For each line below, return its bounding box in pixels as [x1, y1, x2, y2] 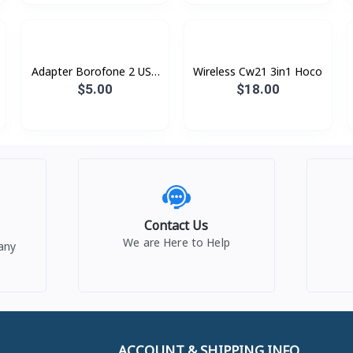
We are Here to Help [123, 235, 230, 251]
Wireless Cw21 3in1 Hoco [193, 64, 323, 80]
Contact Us [144, 217, 209, 235]
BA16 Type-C [61, 80, 129, 96]
